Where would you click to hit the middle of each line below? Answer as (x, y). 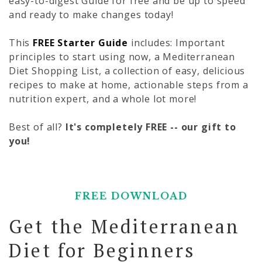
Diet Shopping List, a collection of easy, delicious (127, 70)
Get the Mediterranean (125, 226)
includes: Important (177, 42)
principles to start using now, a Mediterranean (122, 56)
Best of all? (36, 127)
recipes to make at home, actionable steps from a (129, 85)
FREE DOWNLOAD (131, 196)
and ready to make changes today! (91, 14)
